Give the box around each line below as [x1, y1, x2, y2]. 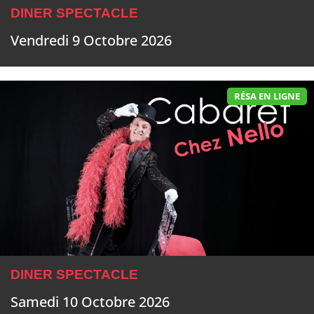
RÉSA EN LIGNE [234, 90, 300, 103]
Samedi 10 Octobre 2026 [11, 292, 170, 312]
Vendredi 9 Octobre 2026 [11, 31, 172, 50]
